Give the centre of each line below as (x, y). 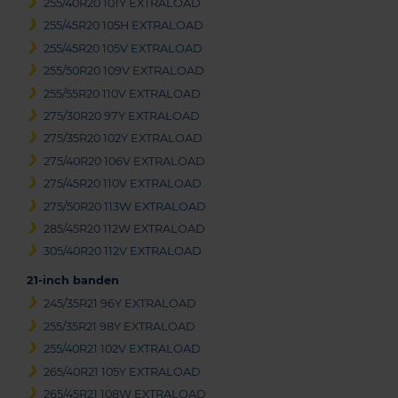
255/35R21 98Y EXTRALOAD (120, 326)
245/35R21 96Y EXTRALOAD (120, 304)
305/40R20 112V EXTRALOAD (123, 251)
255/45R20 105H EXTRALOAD (124, 26)
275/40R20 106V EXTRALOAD (125, 161)
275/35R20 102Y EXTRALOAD (123, 139)
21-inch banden (73, 281)
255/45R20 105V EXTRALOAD (123, 48)
